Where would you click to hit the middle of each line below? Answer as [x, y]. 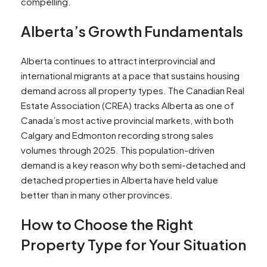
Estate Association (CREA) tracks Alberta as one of [128, 105]
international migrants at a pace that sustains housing [130, 76]
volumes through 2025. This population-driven [118, 150]
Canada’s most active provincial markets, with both [127, 120]
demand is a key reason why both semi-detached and [133, 165]
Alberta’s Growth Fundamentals [132, 31]
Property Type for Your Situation [133, 245]
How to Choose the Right [107, 224]
